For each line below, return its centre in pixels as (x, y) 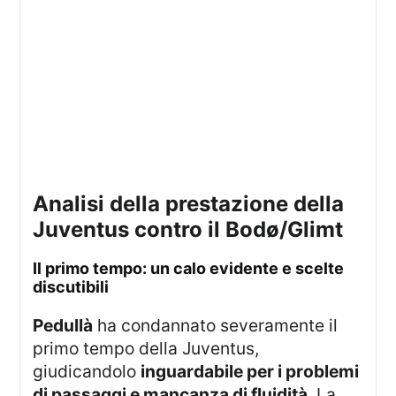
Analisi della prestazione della (41, 203)
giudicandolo (87, 371)
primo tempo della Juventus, (146, 348)
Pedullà (69, 325)
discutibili (71, 287)
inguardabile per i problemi (250, 371)
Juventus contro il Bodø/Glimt (188, 229)
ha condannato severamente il (216, 325)
